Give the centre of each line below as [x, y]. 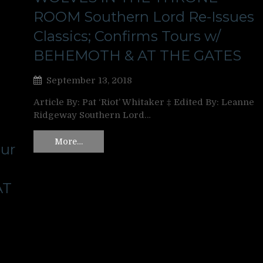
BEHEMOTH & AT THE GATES [137, 55]
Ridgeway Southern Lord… [92, 115]
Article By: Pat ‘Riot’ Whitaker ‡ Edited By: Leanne [144, 102]
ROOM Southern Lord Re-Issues [144, 17]
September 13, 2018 [89, 80]
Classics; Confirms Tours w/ [127, 36]
